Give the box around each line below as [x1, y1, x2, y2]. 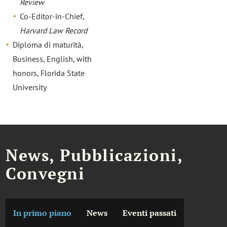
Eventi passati [123, 207, 177, 218]
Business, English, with [13, 54, 92, 64]
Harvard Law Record [20, 25, 88, 36]
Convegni [6, 163, 85, 184]
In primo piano [13, 207, 72, 218]
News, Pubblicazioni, [6, 144, 183, 166]
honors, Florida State [13, 68, 85, 79]
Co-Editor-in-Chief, [20, 11, 85, 22]
